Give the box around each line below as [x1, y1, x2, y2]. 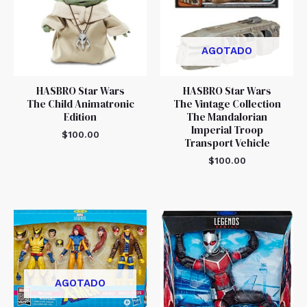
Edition [64, 110, 97, 125]
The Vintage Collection [173, 97, 281, 112]
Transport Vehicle [184, 136, 270, 151]
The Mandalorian [186, 110, 267, 125]
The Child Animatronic [26, 97, 134, 112]
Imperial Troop [191, 123, 263, 138]
